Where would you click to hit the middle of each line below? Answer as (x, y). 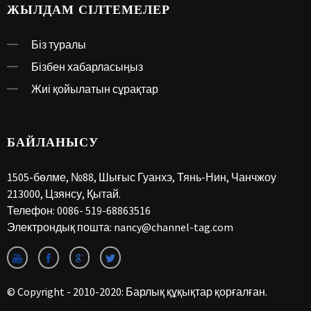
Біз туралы (59, 44)
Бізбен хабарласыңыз (87, 66)
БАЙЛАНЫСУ (53, 142)
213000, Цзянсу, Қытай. (64, 193)
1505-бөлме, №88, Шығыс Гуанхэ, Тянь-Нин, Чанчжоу (142, 177)
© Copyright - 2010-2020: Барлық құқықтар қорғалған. (137, 291)
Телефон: (32, 210)
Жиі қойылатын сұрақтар (95, 89)
